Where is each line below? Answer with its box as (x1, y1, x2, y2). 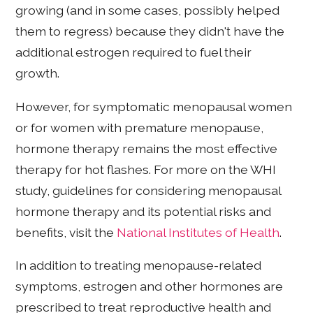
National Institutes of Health (117, 224, 280, 240)
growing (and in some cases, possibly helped (15, 3, 280, 18)
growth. (15, 66, 60, 81)
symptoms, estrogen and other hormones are (15, 279, 284, 294)
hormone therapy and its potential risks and (15, 203, 272, 219)
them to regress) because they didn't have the (15, 24, 285, 39)
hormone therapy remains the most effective (15, 140, 278, 156)
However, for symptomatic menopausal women (15, 99, 293, 114)
